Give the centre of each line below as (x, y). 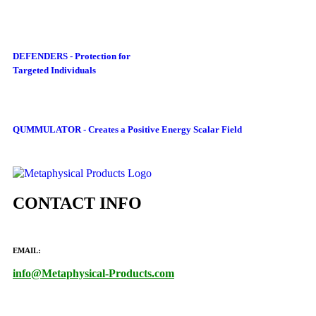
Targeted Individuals (54, 70)
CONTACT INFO (77, 203)
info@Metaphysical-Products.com (93, 274)
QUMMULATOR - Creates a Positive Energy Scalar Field (127, 130)
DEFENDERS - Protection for (72, 56)
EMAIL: (27, 251)
